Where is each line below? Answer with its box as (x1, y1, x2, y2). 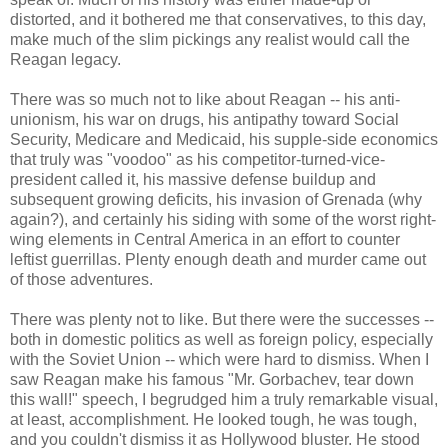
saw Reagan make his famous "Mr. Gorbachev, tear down (10, 371, 414, 389)
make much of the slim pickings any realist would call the (10, 31, 410, 49)
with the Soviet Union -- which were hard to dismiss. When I (10, 351, 429, 369)
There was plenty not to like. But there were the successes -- (10, 311, 434, 329)
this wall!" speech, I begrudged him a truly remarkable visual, (10, 391, 438, 409)
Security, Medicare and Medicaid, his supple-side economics (10, 131, 438, 149)
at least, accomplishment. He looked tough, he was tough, (10, 411, 417, 429)
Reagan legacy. (10, 51, 121, 69)
